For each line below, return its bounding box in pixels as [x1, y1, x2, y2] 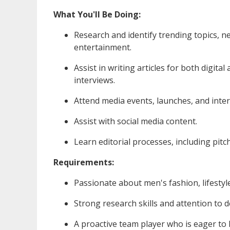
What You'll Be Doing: [53, 8, 141, 20]
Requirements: [53, 156, 114, 168]
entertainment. [74, 41, 131, 53]
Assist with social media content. [74, 115, 197, 127]
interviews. [74, 74, 115, 86]
